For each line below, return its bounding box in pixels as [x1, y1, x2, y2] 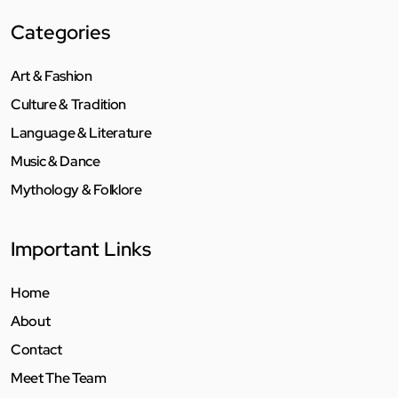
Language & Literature [11, 123, 152, 142]
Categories [11, 19, 110, 45]
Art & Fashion [11, 66, 92, 85]
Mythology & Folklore [11, 179, 142, 199]
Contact [11, 339, 62, 359]
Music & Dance [11, 151, 100, 171]
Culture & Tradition [11, 94, 126, 114]
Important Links [11, 235, 151, 262]
